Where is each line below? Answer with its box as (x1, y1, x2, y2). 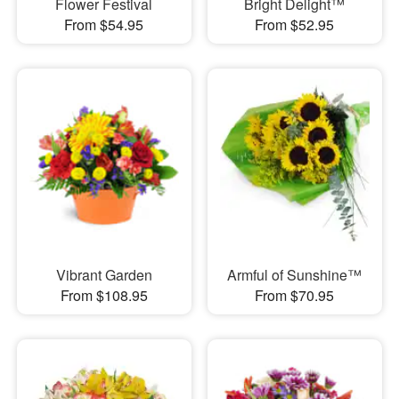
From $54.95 (64, 14, 144, 36)
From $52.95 (255, 14, 335, 36)
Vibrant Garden (55, 264, 152, 285)
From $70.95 (255, 284, 335, 305)
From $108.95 (60, 284, 148, 305)
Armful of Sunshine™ (227, 264, 362, 285)
